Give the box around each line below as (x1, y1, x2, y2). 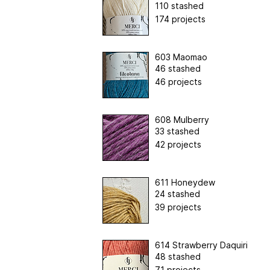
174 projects (154, 13, 206, 24)
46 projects (154, 76, 202, 87)
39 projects (154, 201, 201, 212)
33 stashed (154, 125, 199, 136)
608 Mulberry (154, 114, 209, 125)
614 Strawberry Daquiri (154, 239, 248, 250)
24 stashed (154, 188, 200, 199)
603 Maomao (154, 51, 207, 62)
